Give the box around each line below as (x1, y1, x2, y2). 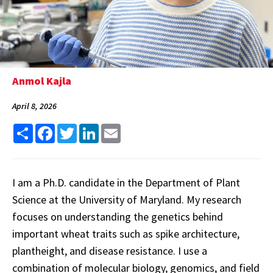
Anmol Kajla (12, 74, 71, 88)
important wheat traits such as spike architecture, (12, 227, 239, 241)
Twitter (77, 122, 108, 135)
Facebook (55, 122, 94, 135)
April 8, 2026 (12, 101, 57, 112)
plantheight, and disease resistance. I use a (12, 244, 207, 258)
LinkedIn (99, 122, 135, 135)
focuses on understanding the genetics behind (12, 210, 223, 224)
